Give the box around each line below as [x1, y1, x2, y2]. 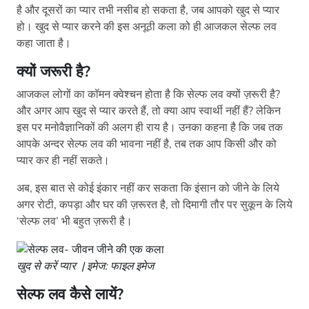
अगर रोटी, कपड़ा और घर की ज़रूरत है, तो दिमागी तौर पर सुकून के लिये [17, 197, 292, 213]
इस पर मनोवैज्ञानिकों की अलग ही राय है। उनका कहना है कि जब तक [17, 120, 283, 136]
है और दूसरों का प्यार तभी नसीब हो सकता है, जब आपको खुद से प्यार [17, 3, 279, 19]
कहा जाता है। [17, 36, 71, 52]
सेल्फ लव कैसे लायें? [17, 284, 123, 306]
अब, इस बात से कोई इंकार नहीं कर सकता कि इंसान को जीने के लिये [17, 181, 279, 197]
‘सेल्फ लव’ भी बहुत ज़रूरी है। [17, 214, 132, 230]
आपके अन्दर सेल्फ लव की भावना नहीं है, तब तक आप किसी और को [17, 137, 277, 152]
